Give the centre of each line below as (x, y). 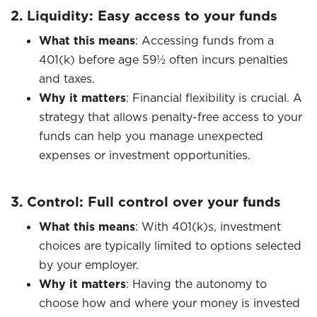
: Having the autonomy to (196, 284)
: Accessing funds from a (204, 40)
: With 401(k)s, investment (208, 226)
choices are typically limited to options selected (170, 246)
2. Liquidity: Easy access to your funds (144, 16)
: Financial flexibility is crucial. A (214, 98)
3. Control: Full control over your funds (146, 202)
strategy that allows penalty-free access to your (171, 117)
